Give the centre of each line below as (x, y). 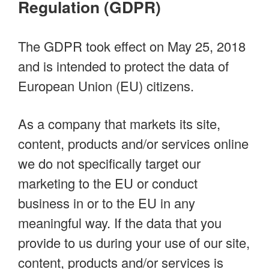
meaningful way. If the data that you (120, 223)
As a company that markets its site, (119, 124)
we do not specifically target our (109, 163)
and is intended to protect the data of (123, 66)
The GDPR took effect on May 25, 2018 (132, 46)
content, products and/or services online (133, 144)
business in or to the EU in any (107, 203)
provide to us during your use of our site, (134, 243)
